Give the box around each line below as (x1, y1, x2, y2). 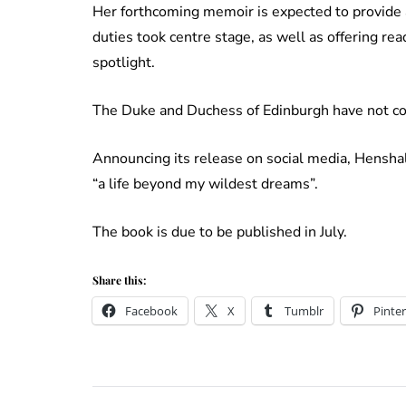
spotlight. (92, 53, 155, 73)
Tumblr (285, 303, 324, 320)
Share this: (92, 273, 146, 288)
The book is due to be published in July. (92, 222, 347, 243)
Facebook (125, 303, 178, 320)
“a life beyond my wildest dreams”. (92, 174, 318, 195)
